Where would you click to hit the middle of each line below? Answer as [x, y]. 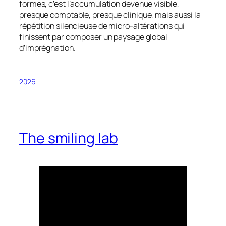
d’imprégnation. [47, 48]
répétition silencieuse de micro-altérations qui [102, 25]
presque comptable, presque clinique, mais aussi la [110, 14]
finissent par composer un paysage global [93, 37]
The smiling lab [69, 138]
